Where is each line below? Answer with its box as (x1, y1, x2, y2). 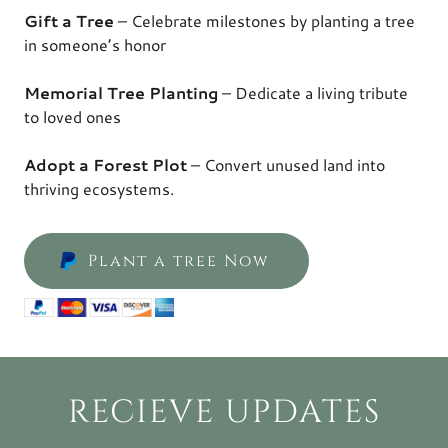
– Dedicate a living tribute (218, 81, 408, 105)
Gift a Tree (24, 9, 114, 33)
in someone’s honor (24, 33, 166, 57)
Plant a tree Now (88, 250, 269, 273)
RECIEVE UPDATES (67, 391, 381, 435)
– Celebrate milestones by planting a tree (114, 9, 415, 33)
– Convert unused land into (187, 153, 385, 177)
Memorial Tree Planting (24, 81, 218, 105)
